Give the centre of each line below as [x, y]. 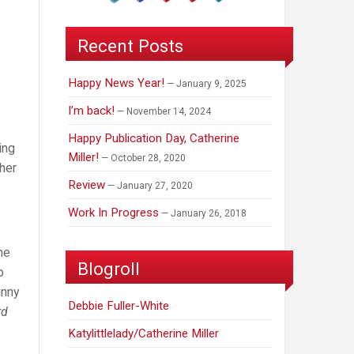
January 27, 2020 [155, 185]
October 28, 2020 [149, 158]
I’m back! [92, 110]
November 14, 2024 [169, 111]
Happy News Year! [117, 83]
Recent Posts [130, 45]
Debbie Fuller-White [119, 306]
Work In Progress [114, 212]
